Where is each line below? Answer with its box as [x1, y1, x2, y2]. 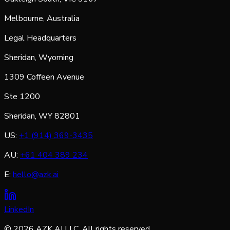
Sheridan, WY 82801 [4, 110, 80, 122]
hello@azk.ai [13, 168, 59, 180]
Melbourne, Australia [4, 12, 80, 24]
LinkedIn [4, 203, 34, 215]
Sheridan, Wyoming [4, 51, 73, 63]
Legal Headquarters [4, 32, 76, 44]
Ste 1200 [4, 90, 40, 102]
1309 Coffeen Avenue [4, 71, 84, 83]
